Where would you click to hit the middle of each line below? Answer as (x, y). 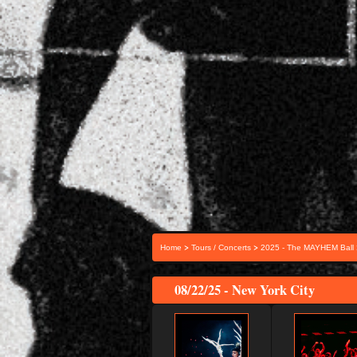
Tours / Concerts (221, 247)
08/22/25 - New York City (245, 290)
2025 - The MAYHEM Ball (307, 247)
